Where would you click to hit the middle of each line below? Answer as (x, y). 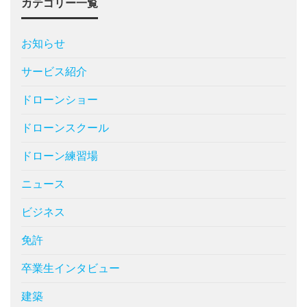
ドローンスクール (65, 128)
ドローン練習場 (60, 156)
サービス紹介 (54, 72)
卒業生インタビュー (71, 269)
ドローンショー (60, 100)
